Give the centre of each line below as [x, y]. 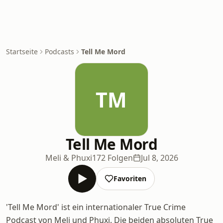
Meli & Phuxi [68, 158]
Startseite [22, 52]
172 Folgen [112, 158]
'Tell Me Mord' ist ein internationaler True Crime [96, 207]
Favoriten [130, 178]
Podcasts [59, 52]
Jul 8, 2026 [159, 158]
